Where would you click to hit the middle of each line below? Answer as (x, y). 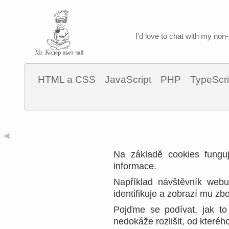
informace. (135, 166)
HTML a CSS (67, 79)
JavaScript (128, 79)
